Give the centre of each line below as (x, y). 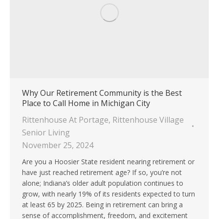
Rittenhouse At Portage (65, 120)
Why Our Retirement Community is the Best (102, 93)
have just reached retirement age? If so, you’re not (102, 173)
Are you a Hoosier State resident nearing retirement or (108, 162)
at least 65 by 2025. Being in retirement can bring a (102, 205)
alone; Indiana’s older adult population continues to (103, 183)
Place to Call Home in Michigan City (86, 103)
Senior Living (46, 133)
